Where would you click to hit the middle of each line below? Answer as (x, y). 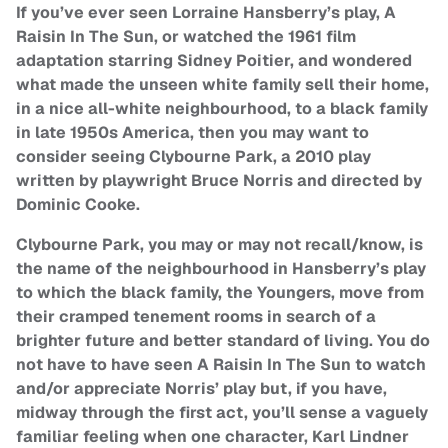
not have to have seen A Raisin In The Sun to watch (221, 365)
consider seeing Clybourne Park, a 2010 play (193, 157)
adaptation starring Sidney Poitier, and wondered (214, 61)
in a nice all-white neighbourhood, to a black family (222, 109)
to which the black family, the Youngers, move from (220, 293)
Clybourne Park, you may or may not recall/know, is (219, 245)
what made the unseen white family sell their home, (222, 85)
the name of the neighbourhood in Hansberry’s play (221, 269)
